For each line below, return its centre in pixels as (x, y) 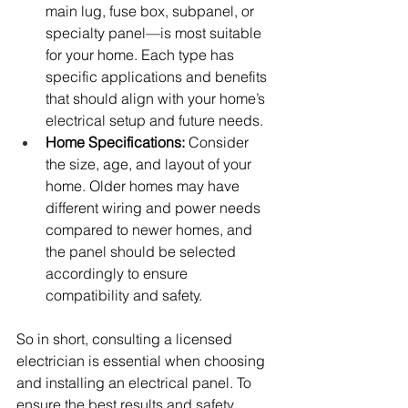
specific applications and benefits (158, 77)
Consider (219, 143)
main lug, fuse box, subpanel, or (152, 11)
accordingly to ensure (118, 274)
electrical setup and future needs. (154, 121)
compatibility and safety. (124, 296)
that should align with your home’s (157, 99)
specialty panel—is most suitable (155, 33)
